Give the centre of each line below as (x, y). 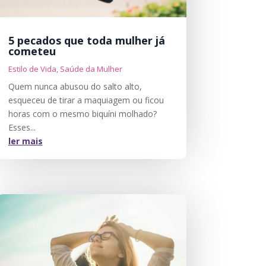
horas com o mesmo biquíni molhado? (82, 113)
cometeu (32, 51)
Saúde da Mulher (91, 69)
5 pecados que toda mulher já (86, 40)
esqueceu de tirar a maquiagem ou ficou (86, 100)
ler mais (25, 141)
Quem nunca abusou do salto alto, (75, 86)
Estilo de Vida (32, 69)
